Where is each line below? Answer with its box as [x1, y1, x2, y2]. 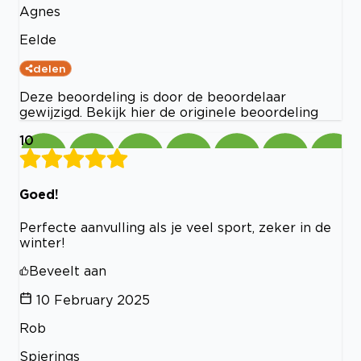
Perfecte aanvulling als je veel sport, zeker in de [19, 219, 331, 234]
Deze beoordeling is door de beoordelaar [19, 89, 286, 105]
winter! [19, 234, 65, 250]
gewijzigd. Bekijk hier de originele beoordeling [19, 105, 318, 120]
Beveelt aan [29, 263, 106, 278]
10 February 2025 [36, 292, 150, 307]
